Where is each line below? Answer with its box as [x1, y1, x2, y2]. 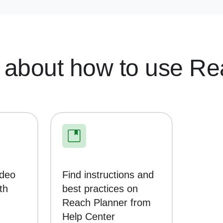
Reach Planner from [62, 197, 151, 209]
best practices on [62, 183, 138, 195]
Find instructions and [62, 169, 154, 181]
